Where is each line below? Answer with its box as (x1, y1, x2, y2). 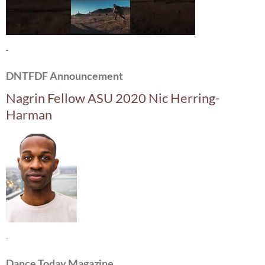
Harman (6, 106, 52, 122)
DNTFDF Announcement (6, 69, 123, 82)
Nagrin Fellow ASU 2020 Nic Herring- (6, 90, 220, 106)
